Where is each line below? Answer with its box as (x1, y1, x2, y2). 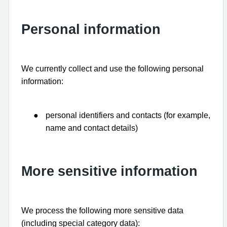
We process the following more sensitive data (21, 206, 183, 215)
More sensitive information (21, 164, 198, 178)
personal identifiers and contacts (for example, (46, 110, 210, 120)
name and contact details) (46, 123, 138, 132)
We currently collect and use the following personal (21, 64, 204, 73)
